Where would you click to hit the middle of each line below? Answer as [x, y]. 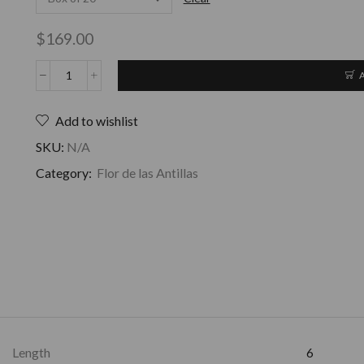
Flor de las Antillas [147, 172]
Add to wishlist [97, 120]
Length [31, 352]
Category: [65, 172]
